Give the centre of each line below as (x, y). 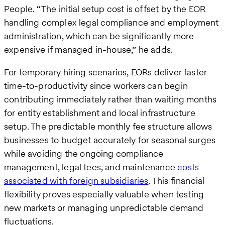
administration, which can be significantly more (99, 36)
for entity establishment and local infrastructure (100, 113)
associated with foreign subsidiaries (76, 181)
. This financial (177, 181)
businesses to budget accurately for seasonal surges (110, 140)
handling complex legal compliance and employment (111, 23)
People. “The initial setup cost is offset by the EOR (105, 9)
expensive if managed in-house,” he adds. (89, 50)
